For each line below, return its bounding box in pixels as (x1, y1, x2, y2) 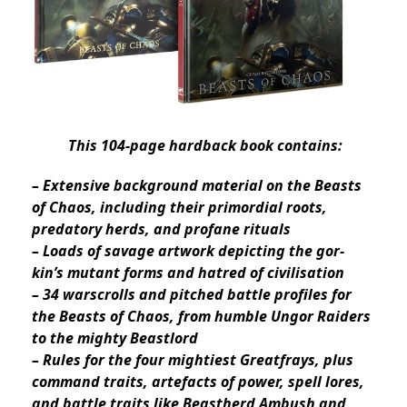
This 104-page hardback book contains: (68, 135, 342, 156)
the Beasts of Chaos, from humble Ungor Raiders (32, 306, 371, 327)
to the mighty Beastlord (32, 328, 198, 349)
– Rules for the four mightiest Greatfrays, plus (32, 350, 353, 371)
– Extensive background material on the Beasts (32, 175, 362, 196)
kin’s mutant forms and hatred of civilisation (32, 263, 344, 283)
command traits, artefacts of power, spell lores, (32, 372, 364, 392)
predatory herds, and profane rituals (32, 219, 291, 240)
